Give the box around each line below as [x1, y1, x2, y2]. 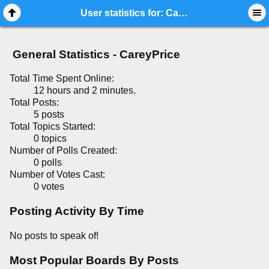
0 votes [34, 181, 64, 192]
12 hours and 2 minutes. [34, 85, 136, 96]
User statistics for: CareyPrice [178, 8, 189, 19]
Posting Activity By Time [10, 205, 144, 218]
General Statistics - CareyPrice [10, 47, 180, 61]
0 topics [34, 133, 67, 144]
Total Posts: [10, 97, 59, 108]
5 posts [34, 109, 64, 120]
